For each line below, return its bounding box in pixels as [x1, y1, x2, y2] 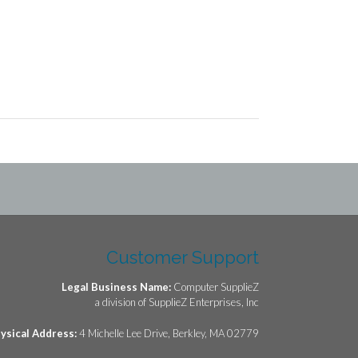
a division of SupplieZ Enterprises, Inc [94, 296, 259, 309]
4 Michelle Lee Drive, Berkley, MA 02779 [79, 326, 259, 340]
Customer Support [106, 246, 259, 268]
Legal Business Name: [62, 280, 173, 294]
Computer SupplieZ [173, 280, 259, 294]
